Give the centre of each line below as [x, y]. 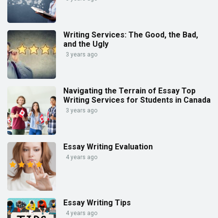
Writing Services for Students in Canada [137, 100]
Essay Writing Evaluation [108, 147]
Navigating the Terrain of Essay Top [129, 91]
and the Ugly [86, 44]
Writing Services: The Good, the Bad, [131, 35]
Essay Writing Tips [97, 203]
